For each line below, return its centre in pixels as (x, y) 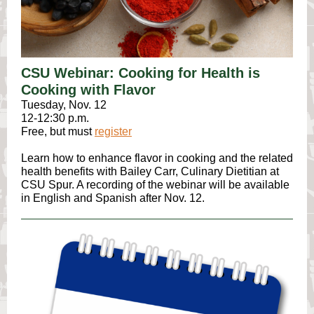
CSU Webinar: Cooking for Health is (141, 73)
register (113, 131)
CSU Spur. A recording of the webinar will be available (155, 185)
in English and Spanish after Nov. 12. (114, 198)
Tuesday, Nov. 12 (64, 105)
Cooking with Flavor (88, 90)
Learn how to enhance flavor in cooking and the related (157, 158)
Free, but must (58, 131)
